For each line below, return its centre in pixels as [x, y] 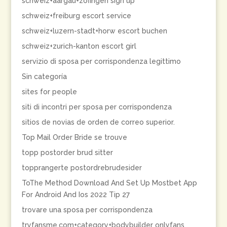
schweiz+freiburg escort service [76, 16]
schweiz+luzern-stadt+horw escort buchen [94, 31]
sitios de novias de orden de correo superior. [98, 122]
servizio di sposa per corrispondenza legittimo [101, 61]
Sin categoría [44, 77]
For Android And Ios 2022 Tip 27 [75, 195]
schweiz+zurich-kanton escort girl [79, 46]
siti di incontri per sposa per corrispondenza [97, 107]
